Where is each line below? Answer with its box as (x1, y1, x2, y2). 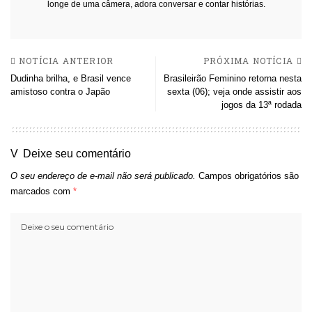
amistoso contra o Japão (10, 86, 110, 97)
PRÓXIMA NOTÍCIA (203, 54, 293, 66)
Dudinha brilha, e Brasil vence (10, 72, 131, 84)
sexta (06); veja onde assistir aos (167, 86, 302, 97)
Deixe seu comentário (23, 147, 131, 159)
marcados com (10, 185, 73, 196)
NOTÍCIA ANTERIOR (19, 54, 114, 66)
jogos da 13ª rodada (221, 99, 302, 110)
